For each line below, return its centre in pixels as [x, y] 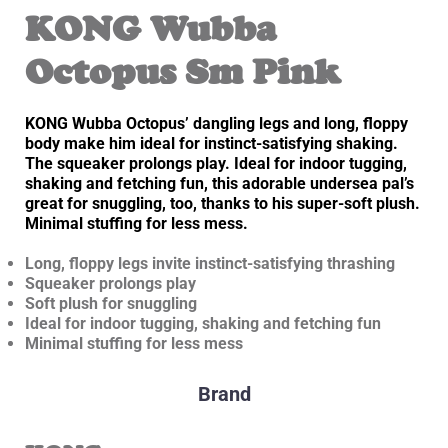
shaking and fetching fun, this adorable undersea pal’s [219, 184]
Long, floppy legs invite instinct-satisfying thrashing [210, 264]
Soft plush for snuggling [111, 304]
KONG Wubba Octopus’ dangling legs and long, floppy [216, 124]
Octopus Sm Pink [182, 73]
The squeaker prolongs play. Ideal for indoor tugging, [216, 164]
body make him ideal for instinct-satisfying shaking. [211, 144]
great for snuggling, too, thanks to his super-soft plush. [222, 204]
